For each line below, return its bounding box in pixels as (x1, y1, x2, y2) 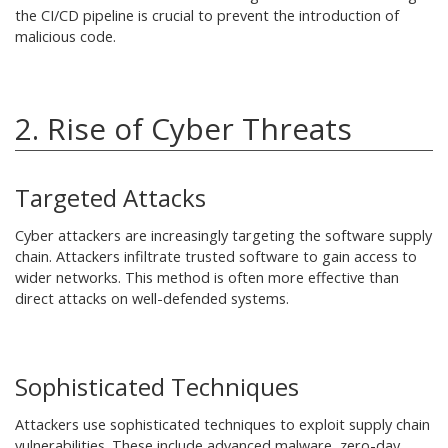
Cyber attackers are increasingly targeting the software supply (15, 226, 432, 245)
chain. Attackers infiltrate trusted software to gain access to (15, 247, 417, 266)
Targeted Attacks (15, 181, 206, 214)
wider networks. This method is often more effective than (15, 268, 399, 287)
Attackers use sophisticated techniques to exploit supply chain (15, 415, 430, 434)
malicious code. (15, 27, 116, 46)
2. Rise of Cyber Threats (15, 108, 352, 149)
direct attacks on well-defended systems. (15, 289, 289, 308)
